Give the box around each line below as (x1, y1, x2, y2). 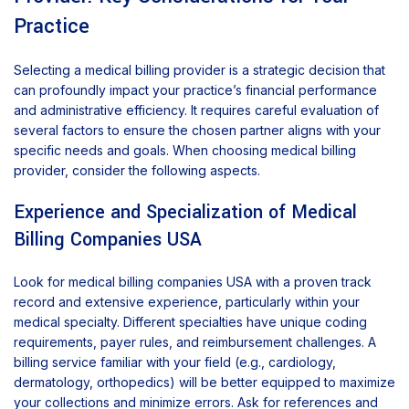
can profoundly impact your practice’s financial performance (14, 82, 377, 99)
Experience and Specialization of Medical (14, 199, 357, 226)
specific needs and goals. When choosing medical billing (14, 142, 356, 159)
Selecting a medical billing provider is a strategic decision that (14, 62, 385, 79)
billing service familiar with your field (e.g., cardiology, (14, 354, 336, 371)
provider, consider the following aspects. (14, 163, 260, 179)
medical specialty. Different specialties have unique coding (14, 314, 367, 330)
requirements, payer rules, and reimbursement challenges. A (14, 334, 376, 351)
